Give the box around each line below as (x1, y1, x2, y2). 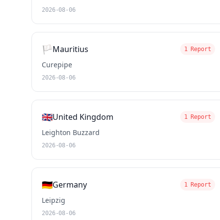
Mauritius (53, 44, 88, 55)
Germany (53, 179, 87, 190)
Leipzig (42, 195, 65, 205)
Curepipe (42, 60, 72, 69)
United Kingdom (53, 111, 113, 122)
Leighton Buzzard (42, 128, 100, 137)
